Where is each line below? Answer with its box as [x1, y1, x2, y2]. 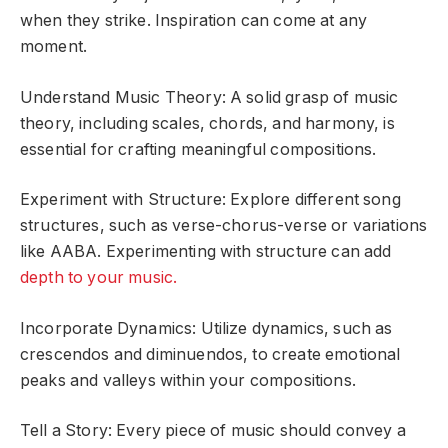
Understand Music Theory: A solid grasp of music [20, 87, 399, 107]
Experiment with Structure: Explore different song [20, 190, 401, 210]
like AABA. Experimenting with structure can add [20, 242, 392, 262]
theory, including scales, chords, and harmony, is [20, 113, 395, 133]
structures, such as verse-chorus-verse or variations [20, 216, 428, 236]
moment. [20, 37, 88, 57]
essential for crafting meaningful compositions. [20, 139, 377, 159]
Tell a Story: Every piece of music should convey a [20, 421, 406, 441]
